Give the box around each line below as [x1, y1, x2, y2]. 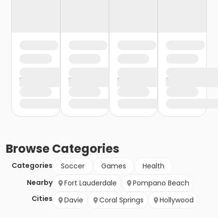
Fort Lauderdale [64, 178, 117, 188]
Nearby [27, 178, 53, 188]
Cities [32, 194, 53, 204]
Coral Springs [99, 195, 144, 205]
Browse [6, 141, 52, 157]
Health [143, 161, 164, 171]
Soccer [61, 161, 85, 171]
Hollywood [160, 195, 194, 205]
